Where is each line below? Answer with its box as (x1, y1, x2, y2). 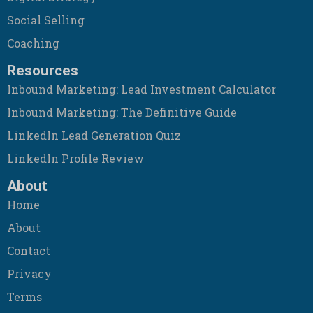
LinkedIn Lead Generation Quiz (7, 127, 181, 143)
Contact (7, 242, 50, 258)
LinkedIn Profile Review (7, 150, 144, 166)
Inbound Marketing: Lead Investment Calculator (7, 81, 276, 96)
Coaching (7, 35, 59, 50)
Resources (7, 61, 78, 79)
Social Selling (7, 12, 85, 27)
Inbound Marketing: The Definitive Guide (7, 104, 237, 119)
